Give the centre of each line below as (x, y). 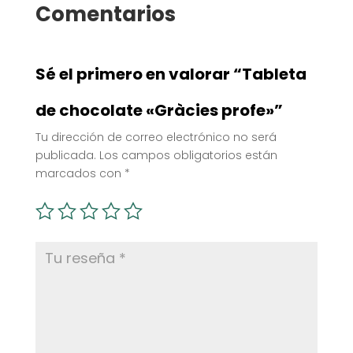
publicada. (65, 155)
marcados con (80, 173)
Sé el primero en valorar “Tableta (171, 74)
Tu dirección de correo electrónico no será (156, 137)
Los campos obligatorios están (188, 155)
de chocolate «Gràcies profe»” (159, 110)
